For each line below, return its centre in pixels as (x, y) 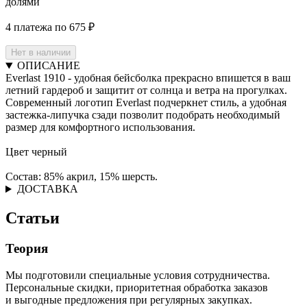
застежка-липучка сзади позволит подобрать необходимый (143, 115)
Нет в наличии (41, 53)
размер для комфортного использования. (100, 127)
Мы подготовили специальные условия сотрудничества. (138, 275)
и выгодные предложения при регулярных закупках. (129, 299)
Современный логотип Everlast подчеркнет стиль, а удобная (146, 103)
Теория (27, 249)
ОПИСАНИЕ (48, 66)
